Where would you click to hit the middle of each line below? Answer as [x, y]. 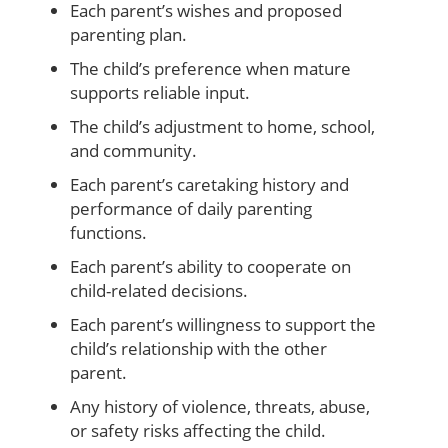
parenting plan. [130, 34]
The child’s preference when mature [210, 68]
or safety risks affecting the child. [200, 430]
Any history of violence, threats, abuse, [220, 406]
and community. [135, 150]
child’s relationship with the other [198, 348]
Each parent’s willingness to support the [223, 324]
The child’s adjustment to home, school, [222, 126]
